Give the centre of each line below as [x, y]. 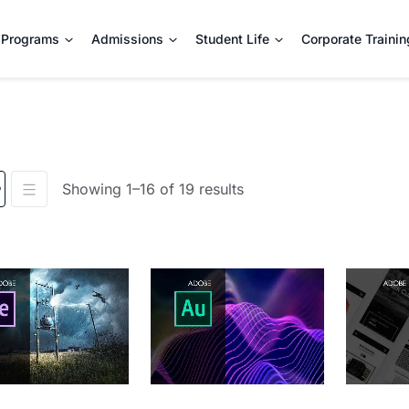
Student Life [232, 39]
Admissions [127, 39]
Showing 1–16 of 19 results [153, 189]
